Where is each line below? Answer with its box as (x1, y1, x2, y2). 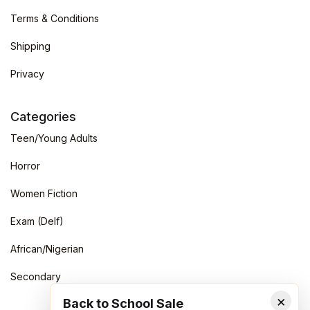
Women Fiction (10, 187, 77, 199)
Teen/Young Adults (10, 131, 98, 144)
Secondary (10, 270, 61, 282)
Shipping (10, 39, 51, 52)
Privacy (10, 67, 44, 80)
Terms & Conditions (10, 12, 99, 24)
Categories (10, 109, 76, 124)
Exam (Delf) (10, 215, 64, 227)
